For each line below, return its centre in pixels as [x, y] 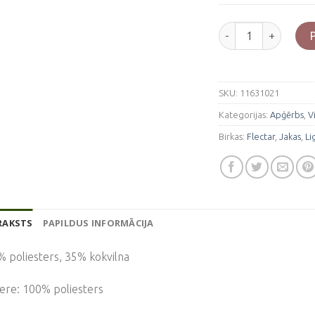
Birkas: [233, 136]
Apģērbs [287, 114]
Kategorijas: [245, 114]
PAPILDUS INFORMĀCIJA [98, 223]
